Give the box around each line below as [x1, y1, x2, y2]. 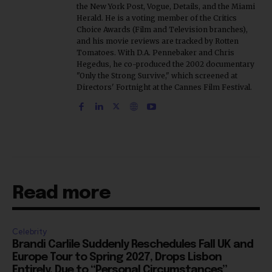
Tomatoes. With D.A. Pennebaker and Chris [76, 47, 234, 57]
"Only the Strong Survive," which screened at [76, 70, 237, 80]
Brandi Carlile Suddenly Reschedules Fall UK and [12, 239, 253, 250]
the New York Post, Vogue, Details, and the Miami [76, 1, 255, 11]
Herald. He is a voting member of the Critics [76, 13, 237, 22]
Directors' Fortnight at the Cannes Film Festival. [76, 82, 252, 92]
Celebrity [12, 226, 47, 237]
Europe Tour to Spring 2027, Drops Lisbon [12, 251, 222, 263]
